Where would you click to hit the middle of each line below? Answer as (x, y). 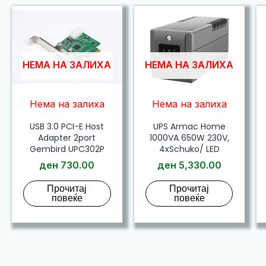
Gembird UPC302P (67, 149)
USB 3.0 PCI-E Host (67, 126)
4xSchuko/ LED (189, 149)
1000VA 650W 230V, (189, 137)
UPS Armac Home (189, 126)
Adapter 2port (67, 137)
